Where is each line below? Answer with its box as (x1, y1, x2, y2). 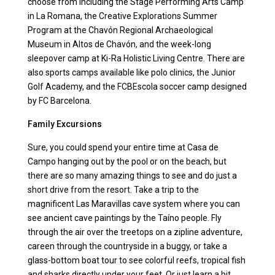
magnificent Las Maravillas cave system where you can (28, 199, 241, 209)
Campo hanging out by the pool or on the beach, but (28, 157, 227, 167)
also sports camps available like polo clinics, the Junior (28, 68, 236, 78)
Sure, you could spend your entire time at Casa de (28, 142, 219, 153)
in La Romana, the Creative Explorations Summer (28, 11, 218, 21)
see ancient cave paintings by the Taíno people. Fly (28, 213, 222, 223)
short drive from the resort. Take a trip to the (28, 185, 199, 195)
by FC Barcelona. (28, 96, 92, 106)
